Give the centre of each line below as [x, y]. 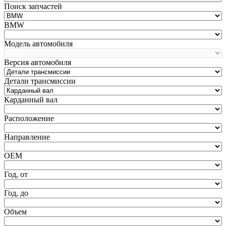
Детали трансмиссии [40, 81]
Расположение [29, 118]
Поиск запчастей [33, 6]
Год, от [16, 174]
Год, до [16, 193]
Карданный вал [31, 99]
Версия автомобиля [38, 62]
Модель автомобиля [38, 43]
